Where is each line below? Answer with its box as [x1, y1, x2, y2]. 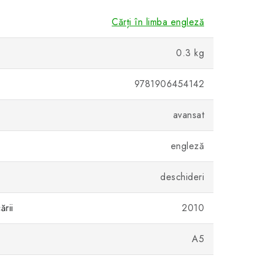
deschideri [160, 170, 204, 184]
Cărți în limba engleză [112, 15, 204, 29]
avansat [173, 108, 204, 122]
